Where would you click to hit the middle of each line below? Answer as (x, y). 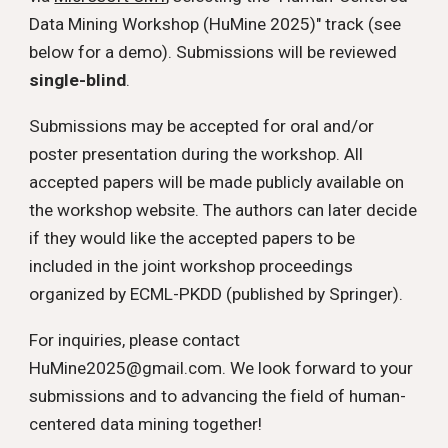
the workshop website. (116, 210)
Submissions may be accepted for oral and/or (202, 126)
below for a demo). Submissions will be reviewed (213, 52)
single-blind (78, 80)
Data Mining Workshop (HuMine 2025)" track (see (215, 24)
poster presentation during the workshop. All (196, 154)
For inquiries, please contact (135, 340)
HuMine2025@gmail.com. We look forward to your (221, 368)
